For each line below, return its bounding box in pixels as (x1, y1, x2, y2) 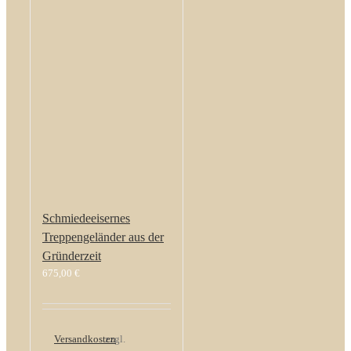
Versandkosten (54, 333, 116, 346)
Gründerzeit (42, 249, 101, 263)
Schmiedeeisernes (42, 212, 130, 226)
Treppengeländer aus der (42, 230, 164, 244)
